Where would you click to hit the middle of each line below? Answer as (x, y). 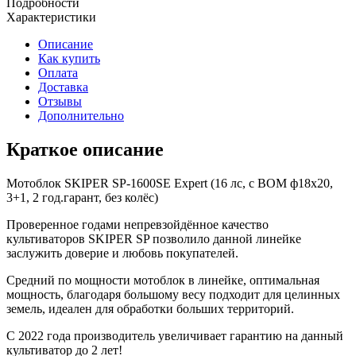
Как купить (69, 59)
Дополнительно (81, 116)
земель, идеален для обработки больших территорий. (150, 309)
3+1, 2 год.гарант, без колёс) (82, 198)
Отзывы (60, 102)
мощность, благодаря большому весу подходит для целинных (173, 295)
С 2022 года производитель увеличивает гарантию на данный (175, 336)
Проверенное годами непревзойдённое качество (137, 225)
